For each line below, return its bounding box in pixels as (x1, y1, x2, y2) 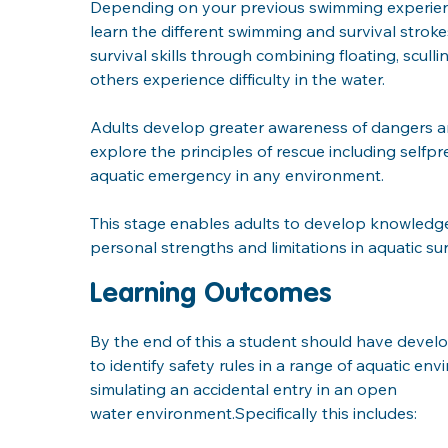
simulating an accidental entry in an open (90, 378, 397, 399)
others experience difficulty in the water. (90, 68, 389, 89)
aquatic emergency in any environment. (90, 164, 384, 185)
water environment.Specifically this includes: (90, 402, 417, 423)
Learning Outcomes (90, 279, 332, 308)
